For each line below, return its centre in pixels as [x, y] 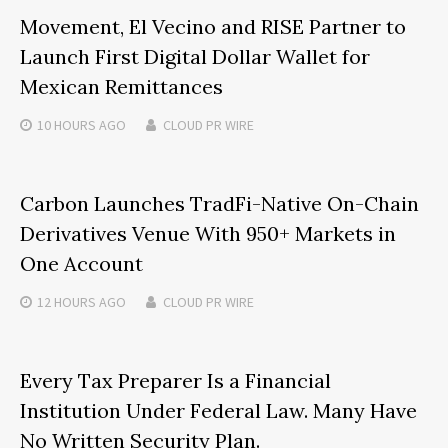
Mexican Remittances [121, 86]
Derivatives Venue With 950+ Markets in [208, 233]
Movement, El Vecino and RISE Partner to [213, 26]
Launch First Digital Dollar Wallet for [195, 56]
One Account [81, 263]
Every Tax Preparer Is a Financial [175, 380]
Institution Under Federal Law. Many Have [218, 410]
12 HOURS [66, 301]
